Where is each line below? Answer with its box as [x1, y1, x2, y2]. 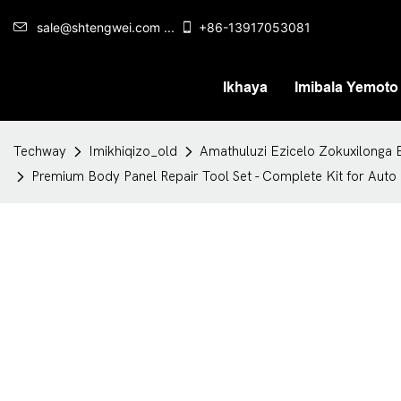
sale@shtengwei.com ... [37, 20, 175, 35]
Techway [13, 143, 66, 159]
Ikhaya [223, 79, 268, 95]
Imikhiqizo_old [89, 143, 177, 159]
